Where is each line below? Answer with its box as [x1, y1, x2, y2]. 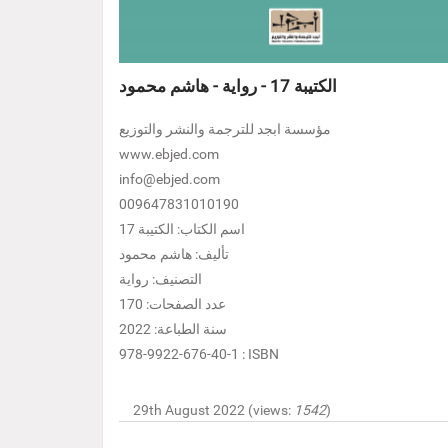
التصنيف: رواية [119, 271, 202, 289]
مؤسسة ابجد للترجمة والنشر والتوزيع [119, 121, 331, 139]
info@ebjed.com [119, 171, 220, 189]
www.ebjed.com [119, 146, 219, 164]
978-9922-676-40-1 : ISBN [119, 346, 279, 364]
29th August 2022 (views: [133, 402, 294, 419]
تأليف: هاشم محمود [119, 246, 229, 264]
